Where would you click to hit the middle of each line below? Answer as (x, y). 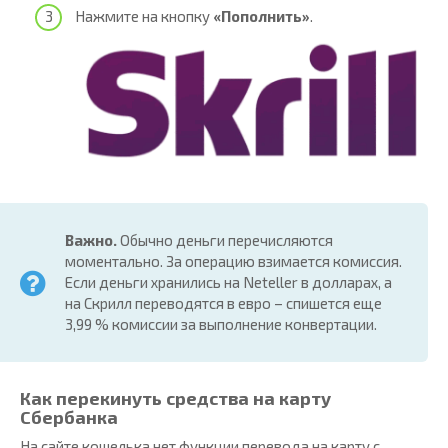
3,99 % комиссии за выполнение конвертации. (221, 324)
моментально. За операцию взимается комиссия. (233, 261)
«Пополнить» (261, 15)
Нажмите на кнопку (144, 15)
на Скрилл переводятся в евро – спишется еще (223, 303)
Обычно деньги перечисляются (225, 240)
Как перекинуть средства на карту (175, 398)
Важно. (91, 240)
